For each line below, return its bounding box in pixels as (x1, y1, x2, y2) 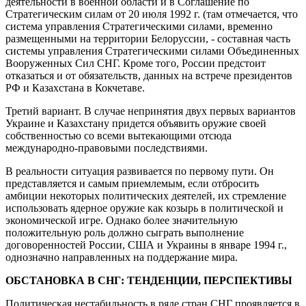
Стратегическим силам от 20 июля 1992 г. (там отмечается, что (5, 8, 298, 20)
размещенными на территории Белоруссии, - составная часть (5, 33, 290, 45)
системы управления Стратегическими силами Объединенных (5, 45, 299, 57)
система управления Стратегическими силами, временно (5, 20, 273, 33)
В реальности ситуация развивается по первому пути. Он (5, 165, 274, 178)
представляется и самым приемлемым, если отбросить (5, 178, 259, 190)
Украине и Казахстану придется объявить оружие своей (5, 117, 266, 130)
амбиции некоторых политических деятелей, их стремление (5, 190, 286, 202)
